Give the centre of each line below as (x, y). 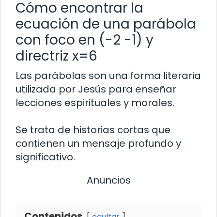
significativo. (45, 157)
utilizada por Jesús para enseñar (96, 89)
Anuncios (108, 180)
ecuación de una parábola (106, 24)
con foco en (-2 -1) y (85, 40)
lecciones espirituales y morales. (95, 102)
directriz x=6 (56, 56)
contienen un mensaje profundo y (98, 143)
